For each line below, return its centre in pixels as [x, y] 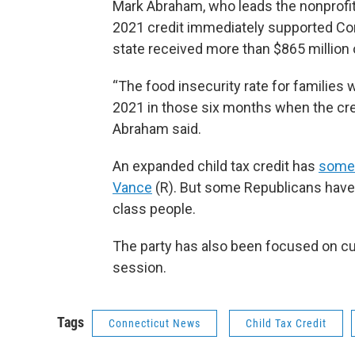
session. [139, 268]
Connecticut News [155, 324]
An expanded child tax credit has [216, 166]
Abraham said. [157, 129]
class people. [154, 209]
